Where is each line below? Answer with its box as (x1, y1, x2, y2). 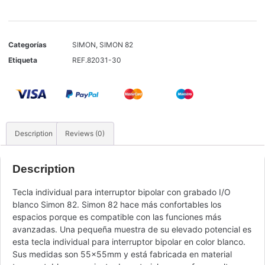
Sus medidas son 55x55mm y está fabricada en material (12, 248, 232, 259)
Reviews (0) (65, 129, 105, 138)
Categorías (8, 40, 47, 49)
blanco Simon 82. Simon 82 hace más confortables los (12, 199, 221, 209)
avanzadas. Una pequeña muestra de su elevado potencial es (12, 224, 251, 234)
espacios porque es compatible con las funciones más (12, 211, 221, 222)
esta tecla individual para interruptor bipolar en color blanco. (12, 236, 245, 247)
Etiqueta (8, 55, 37, 64)
